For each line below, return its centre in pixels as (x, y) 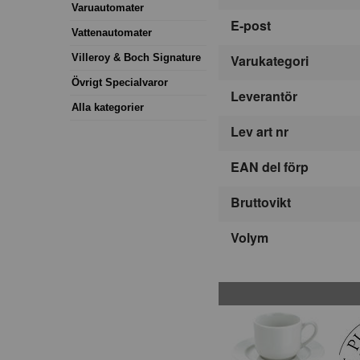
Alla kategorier (108, 107)
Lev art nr (260, 132)
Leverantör (264, 96)
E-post (251, 26)
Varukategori (270, 61)
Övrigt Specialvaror (120, 82)
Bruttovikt (261, 202)
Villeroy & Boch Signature (136, 57)
